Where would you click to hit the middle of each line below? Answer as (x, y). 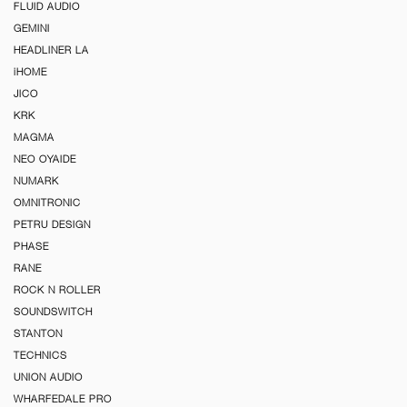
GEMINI (32, 29)
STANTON (38, 334)
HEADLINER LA (51, 50)
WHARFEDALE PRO (63, 399)
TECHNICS (40, 356)
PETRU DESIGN (52, 225)
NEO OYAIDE (45, 159)
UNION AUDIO (48, 377)
